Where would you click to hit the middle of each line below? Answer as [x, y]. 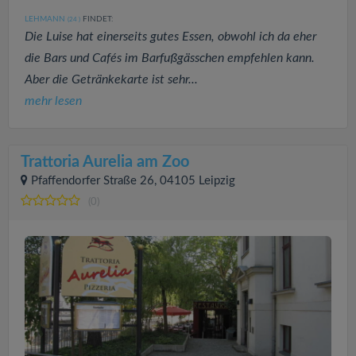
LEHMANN [45, 19]
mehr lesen [53, 101]
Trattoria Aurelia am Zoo [105, 162]
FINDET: [97, 19]
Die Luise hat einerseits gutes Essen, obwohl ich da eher [170, 36]
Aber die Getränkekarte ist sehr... [111, 79]
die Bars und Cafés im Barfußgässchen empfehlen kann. [170, 58]
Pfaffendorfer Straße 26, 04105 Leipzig [133, 180]
